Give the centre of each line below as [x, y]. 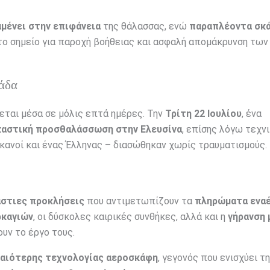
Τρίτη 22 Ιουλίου [203, 114]
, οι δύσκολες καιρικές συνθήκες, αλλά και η [130, 217]
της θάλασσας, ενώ [145, 27]
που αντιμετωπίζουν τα [140, 201]
